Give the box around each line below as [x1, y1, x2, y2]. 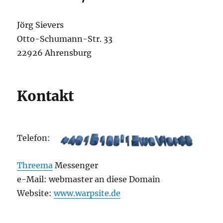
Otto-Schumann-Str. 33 [17, 34, 113, 44]
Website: [17, 188, 54, 199]
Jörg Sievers [17, 20, 64, 30]
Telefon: [17, 133, 53, 143]
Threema [17, 160, 53, 171]
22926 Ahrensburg [17, 48, 92, 58]
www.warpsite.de [54, 188, 121, 199]
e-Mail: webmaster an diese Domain [17, 174, 161, 185]
